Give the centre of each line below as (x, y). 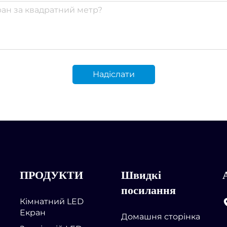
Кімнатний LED (52, 201)
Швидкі (141, 175)
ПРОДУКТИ (51, 175)
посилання (148, 190)
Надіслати (113, 74)
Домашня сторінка (161, 216)
